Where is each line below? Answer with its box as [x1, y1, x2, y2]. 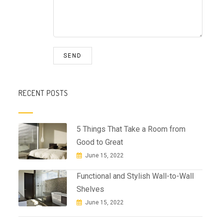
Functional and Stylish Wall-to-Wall [77, 171, 194, 181]
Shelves [77, 185, 104, 194]
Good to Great [77, 138, 123, 147]
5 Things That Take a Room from [77, 124, 186, 134]
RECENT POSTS [18, 88, 68, 98]
